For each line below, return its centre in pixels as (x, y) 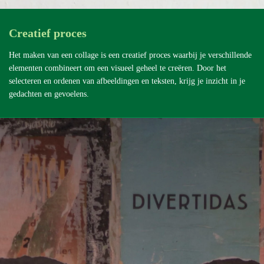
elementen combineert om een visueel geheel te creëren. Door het (118, 68)
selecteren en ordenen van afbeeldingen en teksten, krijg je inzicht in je (127, 81)
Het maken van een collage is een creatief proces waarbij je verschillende (130, 55)
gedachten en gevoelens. (49, 94)
